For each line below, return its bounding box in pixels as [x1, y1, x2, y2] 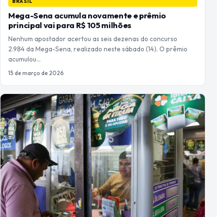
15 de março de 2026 [8, 69, 64, 77]
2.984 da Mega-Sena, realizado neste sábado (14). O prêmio [8, 44, 187, 53]
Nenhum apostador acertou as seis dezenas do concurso [8, 34, 177, 43]
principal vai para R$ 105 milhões [8, 19, 131, 30]
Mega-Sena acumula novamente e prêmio [8, 10, 166, 20]
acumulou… [8, 54, 41, 63]
